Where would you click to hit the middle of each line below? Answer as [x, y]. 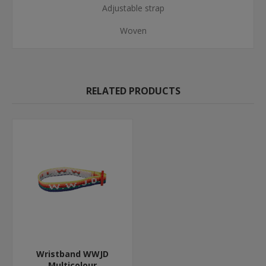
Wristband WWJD [72, 254]
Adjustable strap [133, 8]
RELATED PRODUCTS [133, 91]
